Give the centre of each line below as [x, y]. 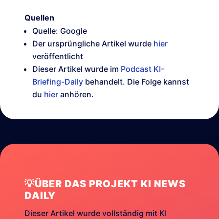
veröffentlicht [58, 56]
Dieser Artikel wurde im [77, 69]
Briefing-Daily [58, 82]
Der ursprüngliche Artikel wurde [93, 44]
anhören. [76, 95]
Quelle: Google [60, 31]
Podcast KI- [142, 69]
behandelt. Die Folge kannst [136, 82]
